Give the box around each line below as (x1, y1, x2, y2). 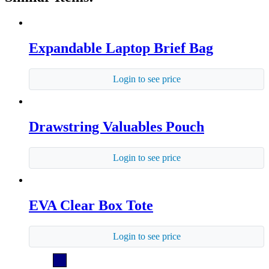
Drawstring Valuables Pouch (29, 118, 204, 134)
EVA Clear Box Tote (29, 197, 153, 213)
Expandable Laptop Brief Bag (29, 40, 213, 56)
